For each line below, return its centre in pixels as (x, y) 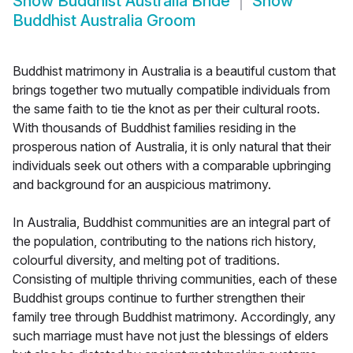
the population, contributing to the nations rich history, (164, 242)
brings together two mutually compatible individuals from (171, 90)
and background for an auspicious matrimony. (142, 185)
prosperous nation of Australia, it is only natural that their (172, 147)
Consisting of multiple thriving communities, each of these (175, 279)
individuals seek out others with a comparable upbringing (172, 166)
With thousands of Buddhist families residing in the (154, 128)
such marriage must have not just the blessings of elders (171, 336)
